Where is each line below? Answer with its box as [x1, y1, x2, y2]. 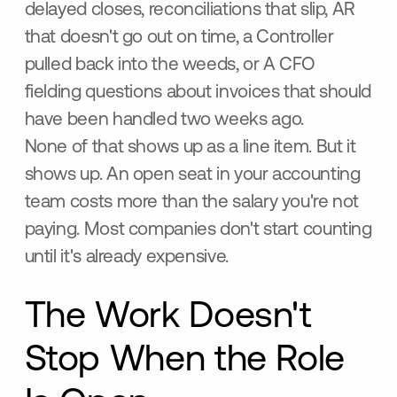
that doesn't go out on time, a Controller [24, 28, 334, 48]
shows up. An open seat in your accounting [24, 166, 361, 185]
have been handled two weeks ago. [24, 111, 304, 130]
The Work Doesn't [24, 299, 312, 336]
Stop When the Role [24, 342, 345, 379]
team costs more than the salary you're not [24, 193, 360, 213]
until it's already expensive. [24, 248, 229, 268]
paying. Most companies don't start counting [24, 221, 372, 240]
